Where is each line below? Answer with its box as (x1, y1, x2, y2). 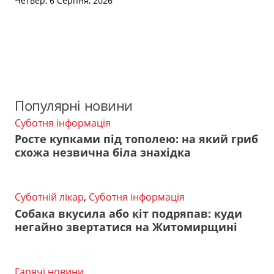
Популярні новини (15, 95, 133, 115)
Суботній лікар (15, 190, 84, 204)
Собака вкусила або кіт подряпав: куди (15, 206, 242, 221)
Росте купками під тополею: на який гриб (15, 131, 258, 147)
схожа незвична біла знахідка (15, 145, 191, 160)
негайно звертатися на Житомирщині (15, 219, 237, 234)
